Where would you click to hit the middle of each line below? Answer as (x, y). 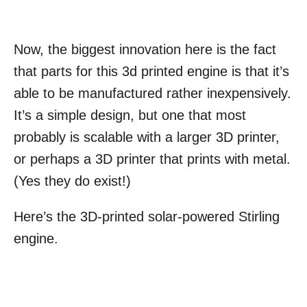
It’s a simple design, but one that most (130, 115)
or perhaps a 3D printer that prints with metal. (152, 159)
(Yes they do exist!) (72, 181)
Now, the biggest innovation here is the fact (145, 50)
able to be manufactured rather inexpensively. (152, 94)
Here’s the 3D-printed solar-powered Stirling (147, 217)
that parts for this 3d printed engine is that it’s (151, 72)
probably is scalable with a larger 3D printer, (147, 137)
